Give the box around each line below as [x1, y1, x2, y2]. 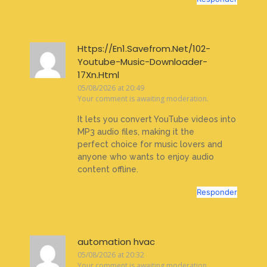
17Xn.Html [77, 69, 119, 82]
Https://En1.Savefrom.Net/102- [77, 42, 210, 55]
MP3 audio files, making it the [77, 126, 194, 136]
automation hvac [77, 235, 155, 248]
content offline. [77, 164, 138, 174]
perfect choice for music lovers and [77, 139, 222, 149]
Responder [197, 187, 237, 197]
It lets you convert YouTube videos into [77, 114, 236, 124]
